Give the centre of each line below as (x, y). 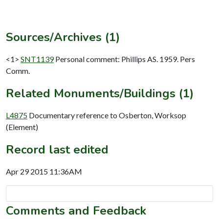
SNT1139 (37, 59)
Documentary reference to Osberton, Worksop (108, 115)
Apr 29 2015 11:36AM (44, 171)
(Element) (22, 127)
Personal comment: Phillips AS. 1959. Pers (125, 59)
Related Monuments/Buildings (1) (100, 93)
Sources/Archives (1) (63, 37)
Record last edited (57, 149)
